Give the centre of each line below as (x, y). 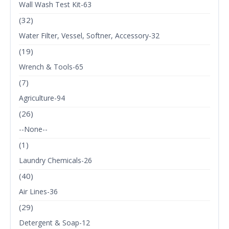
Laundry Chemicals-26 (55, 161)
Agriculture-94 (42, 98)
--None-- (33, 129)
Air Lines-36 (38, 192)
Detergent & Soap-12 (54, 223)
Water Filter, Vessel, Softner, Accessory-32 (89, 36)
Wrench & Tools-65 (51, 67)
